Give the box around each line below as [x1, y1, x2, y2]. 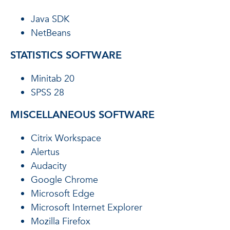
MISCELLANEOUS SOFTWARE [10, 108, 155, 122]
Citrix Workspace [31, 132, 101, 145]
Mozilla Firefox [31, 215, 90, 228]
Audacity [31, 160, 67, 172]
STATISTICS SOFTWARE [10, 48, 122, 62]
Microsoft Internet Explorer [31, 201, 142, 214]
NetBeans [31, 27, 71, 40]
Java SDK [31, 13, 69, 26]
